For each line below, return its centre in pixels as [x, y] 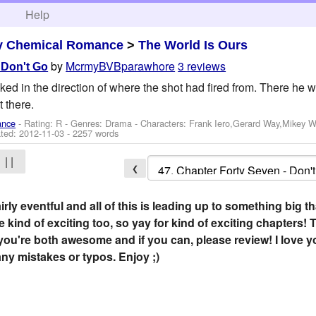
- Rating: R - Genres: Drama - [78, 123]
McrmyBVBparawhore [121, 66]
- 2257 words [92, 133]
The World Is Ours [193, 45]
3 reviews [202, 66]
